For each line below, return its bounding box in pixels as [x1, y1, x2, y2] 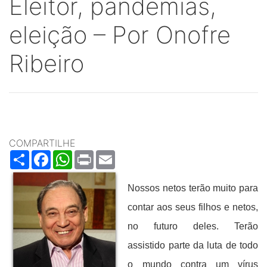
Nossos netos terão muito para [128, 183, 258, 193]
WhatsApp [72, 149, 117, 161]
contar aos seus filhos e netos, [128, 202, 258, 212]
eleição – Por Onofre [9, 20, 231, 49]
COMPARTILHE [9, 137, 75, 149]
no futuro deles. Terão [128, 221, 258, 231]
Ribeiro [9, 49, 84, 78]
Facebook [51, 149, 94, 161]
